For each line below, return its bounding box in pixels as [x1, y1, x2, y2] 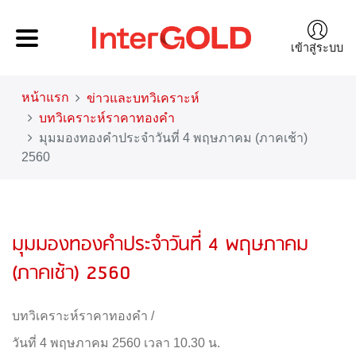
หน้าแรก [21, 91, 69, 104]
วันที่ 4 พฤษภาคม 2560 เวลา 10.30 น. [12, 336, 220, 350]
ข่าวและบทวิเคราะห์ [87, 91, 199, 105]
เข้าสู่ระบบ [291, 41, 343, 54]
